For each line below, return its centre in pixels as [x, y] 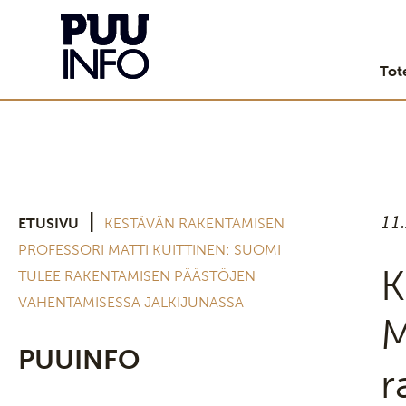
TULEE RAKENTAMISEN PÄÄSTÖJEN [137, 276]
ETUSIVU [48, 223]
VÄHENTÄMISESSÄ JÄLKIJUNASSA [131, 302]
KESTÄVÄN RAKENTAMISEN [194, 223]
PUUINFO [79, 360]
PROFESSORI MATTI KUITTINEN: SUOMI [150, 250]
